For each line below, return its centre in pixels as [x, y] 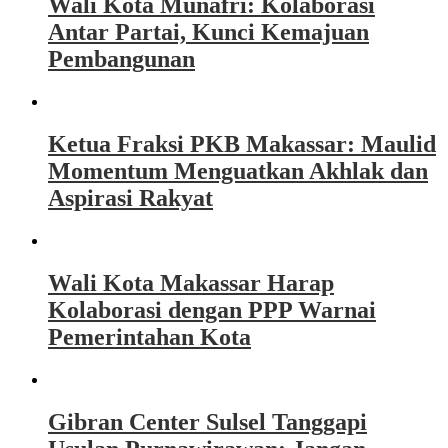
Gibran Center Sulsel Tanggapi [207, 421]
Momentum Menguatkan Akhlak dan [238, 171]
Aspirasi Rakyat [130, 198]
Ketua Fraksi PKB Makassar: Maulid [242, 144]
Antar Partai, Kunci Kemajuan [208, 32]
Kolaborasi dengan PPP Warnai [212, 310]
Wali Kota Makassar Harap [191, 283]
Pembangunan [121, 59]
